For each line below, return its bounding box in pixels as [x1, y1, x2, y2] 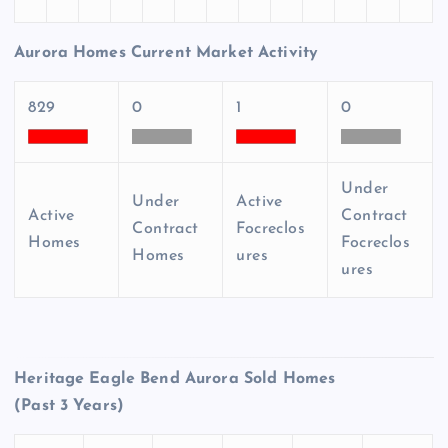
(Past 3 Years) [14, 397, 125, 414]
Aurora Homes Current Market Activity [14, 45, 319, 62]
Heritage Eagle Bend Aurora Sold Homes [14, 370, 336, 387]
